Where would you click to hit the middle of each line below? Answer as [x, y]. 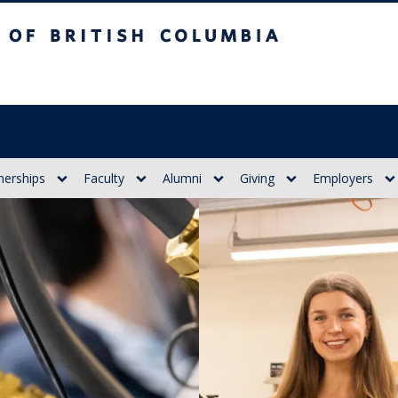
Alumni [182, 178]
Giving [257, 178]
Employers [343, 178]
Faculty [104, 178]
